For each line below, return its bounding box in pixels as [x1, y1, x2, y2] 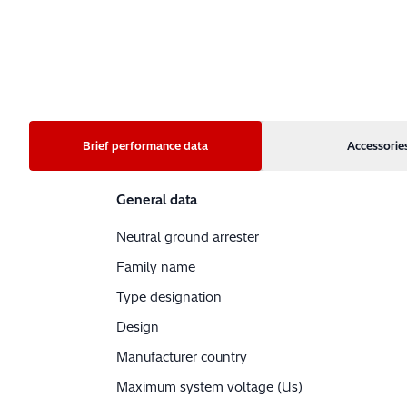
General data [116, 192, 197, 209]
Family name [116, 259, 195, 276]
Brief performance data [184, 139, 208, 154]
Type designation [116, 289, 222, 306]
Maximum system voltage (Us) [116, 379, 303, 396]
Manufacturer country [116, 349, 247, 366]
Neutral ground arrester [116, 229, 259, 246]
